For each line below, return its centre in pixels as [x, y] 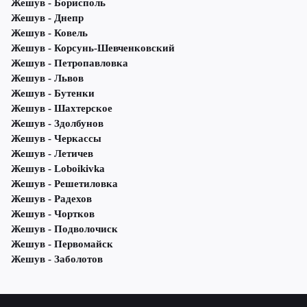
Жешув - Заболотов [57, 259]
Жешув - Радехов [51, 199]
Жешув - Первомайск [62, 244]
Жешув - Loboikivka [58, 169]
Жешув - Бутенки [53, 94]
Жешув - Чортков [53, 214]
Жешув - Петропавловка [70, 63]
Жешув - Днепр [47, 18]
